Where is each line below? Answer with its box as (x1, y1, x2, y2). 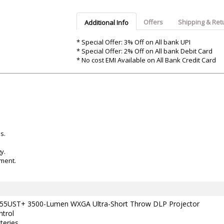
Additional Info (84, 18, 128, 27)
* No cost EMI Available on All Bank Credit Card (76, 55, 216, 65)
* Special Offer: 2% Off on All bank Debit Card (76, 46, 212, 56)
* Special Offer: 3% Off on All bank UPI (76, 37, 190, 47)
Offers (143, 17, 163, 27)
